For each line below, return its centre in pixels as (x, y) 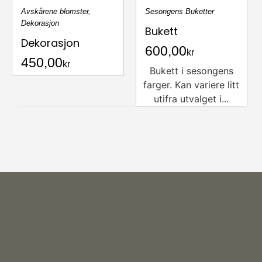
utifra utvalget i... (192, 99)
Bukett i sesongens (191, 71)
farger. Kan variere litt (192, 85)
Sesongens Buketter (179, 12)
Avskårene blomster (55, 12)
